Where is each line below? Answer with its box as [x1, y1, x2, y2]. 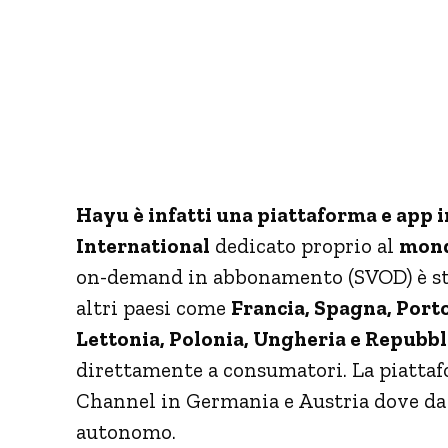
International [76, 232, 210, 258]
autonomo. [76, 418, 176, 444]
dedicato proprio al [210, 232, 399, 258]
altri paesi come [76, 294, 231, 320]
